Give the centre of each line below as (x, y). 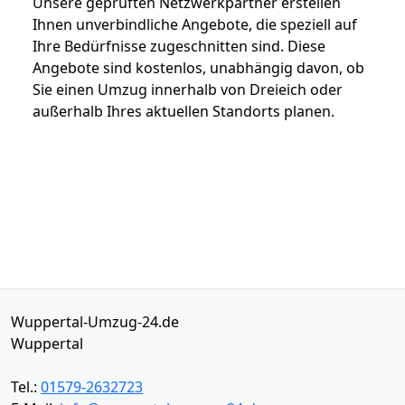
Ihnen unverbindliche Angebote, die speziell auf (195, 24)
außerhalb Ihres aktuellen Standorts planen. (184, 111)
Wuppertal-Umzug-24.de (95, 321)
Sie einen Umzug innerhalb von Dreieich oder (188, 89)
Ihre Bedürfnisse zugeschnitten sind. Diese (179, 46)
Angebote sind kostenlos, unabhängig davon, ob (198, 67)
